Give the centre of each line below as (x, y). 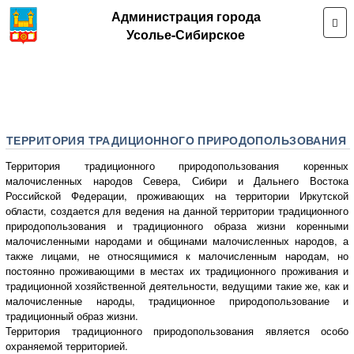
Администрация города (186, 16)
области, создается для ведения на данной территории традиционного (177, 211)
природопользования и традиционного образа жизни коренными (177, 226)
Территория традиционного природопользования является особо (177, 331)
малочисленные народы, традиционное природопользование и (177, 301)
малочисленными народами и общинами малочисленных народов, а (177, 241)
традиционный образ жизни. (72, 316)
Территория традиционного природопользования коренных (177, 166)
